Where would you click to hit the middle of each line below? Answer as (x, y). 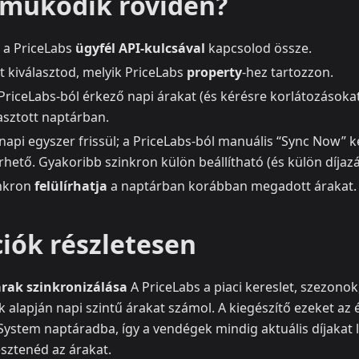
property (214, 73)
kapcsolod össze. (258, 48)
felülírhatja (71, 186)
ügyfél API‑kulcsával (140, 48)
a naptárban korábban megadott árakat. (232, 186)
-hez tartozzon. (288, 73)
